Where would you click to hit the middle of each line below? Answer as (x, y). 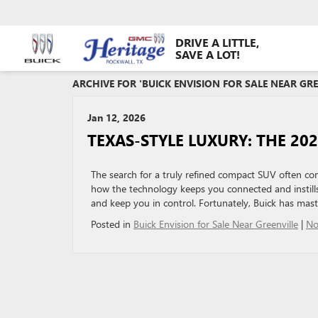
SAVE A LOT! (208, 55)
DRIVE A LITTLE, (217, 43)
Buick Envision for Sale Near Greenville (216, 224)
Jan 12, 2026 (116, 117)
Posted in (112, 224)
